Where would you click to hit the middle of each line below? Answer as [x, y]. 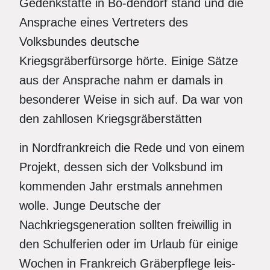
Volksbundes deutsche [79, 42]
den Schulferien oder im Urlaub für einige [129, 244]
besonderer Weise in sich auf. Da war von [131, 99]
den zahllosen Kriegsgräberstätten [111, 119]
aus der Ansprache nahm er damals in [121, 80]
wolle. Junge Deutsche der [90, 206]
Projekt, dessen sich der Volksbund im [121, 167]
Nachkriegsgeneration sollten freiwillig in [125, 225]
